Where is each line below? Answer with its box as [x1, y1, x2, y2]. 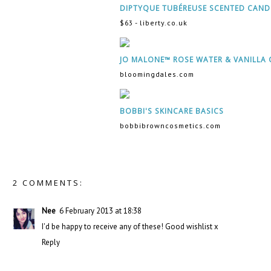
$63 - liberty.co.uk [120, 18, 188, 28]
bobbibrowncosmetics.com [120, 121, 221, 131]
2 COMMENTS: [13, 177, 83, 189]
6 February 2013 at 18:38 [59, 206, 142, 217]
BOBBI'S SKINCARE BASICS [120, 106, 224, 116]
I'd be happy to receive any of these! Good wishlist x [42, 221, 218, 232]
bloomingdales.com [120, 70, 194, 79]
